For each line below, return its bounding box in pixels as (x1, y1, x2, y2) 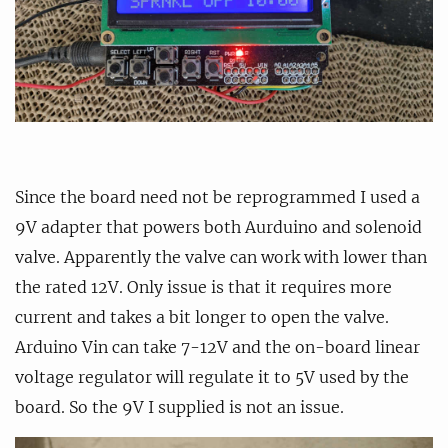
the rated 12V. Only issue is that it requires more (15, 277, 392, 298)
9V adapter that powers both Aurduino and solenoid (15, 217, 422, 238)
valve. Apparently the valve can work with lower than (15, 247, 427, 268)
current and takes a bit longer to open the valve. (15, 307, 389, 328)
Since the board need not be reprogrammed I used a (15, 187, 420, 208)
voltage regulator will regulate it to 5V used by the (15, 367, 409, 388)
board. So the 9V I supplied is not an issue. (15, 397, 344, 418)
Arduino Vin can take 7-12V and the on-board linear (15, 337, 420, 358)
